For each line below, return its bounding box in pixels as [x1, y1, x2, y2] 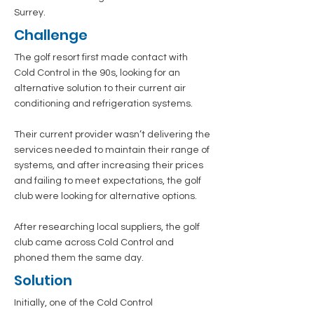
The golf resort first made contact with [14, 53, 188, 62]
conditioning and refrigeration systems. [14, 99, 193, 109]
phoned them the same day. [14, 253, 144, 263]
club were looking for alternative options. [14, 191, 197, 201]
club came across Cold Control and [14, 238, 174, 247]
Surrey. [14, 8, 46, 18]
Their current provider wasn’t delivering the [14, 130, 210, 139]
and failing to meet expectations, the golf [14, 176, 201, 186]
